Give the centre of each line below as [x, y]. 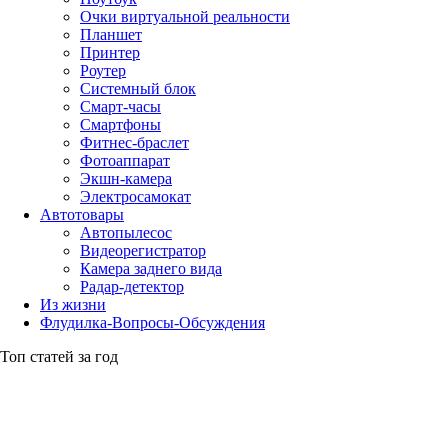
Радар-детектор [132, 286]
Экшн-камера [126, 178]
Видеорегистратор [143, 250]
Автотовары [82, 214]
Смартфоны [120, 124]
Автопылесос [126, 232]
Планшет [111, 34]
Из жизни [73, 304]
